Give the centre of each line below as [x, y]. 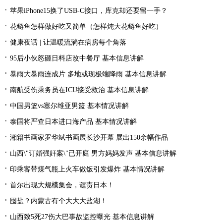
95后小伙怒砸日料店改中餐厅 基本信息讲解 [77, 58]
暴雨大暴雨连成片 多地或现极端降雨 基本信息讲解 [88, 74]
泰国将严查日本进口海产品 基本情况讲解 [73, 122]
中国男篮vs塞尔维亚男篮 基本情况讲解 [69, 106]
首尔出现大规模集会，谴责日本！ [62, 185]
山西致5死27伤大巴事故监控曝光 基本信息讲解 [82, 217]
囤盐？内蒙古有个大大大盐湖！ [58, 201]
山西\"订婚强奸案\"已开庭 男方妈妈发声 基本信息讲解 [93, 154]
